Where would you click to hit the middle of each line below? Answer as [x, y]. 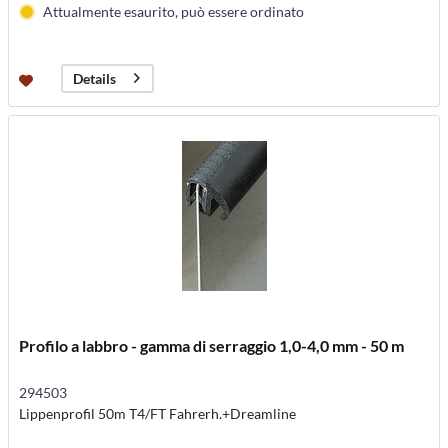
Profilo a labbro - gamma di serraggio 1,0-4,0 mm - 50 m [212, 346]
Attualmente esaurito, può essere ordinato [174, 11]
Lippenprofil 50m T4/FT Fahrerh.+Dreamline [158, 414]
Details [95, 78]
